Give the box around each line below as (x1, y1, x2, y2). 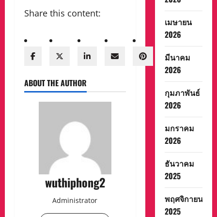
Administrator (52, 195, 98, 205)
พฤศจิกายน (164, 193, 203, 205)
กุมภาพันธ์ (164, 87, 200, 99)
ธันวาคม (164, 157, 194, 170)
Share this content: (24, 7, 101, 19)
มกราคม (164, 122, 194, 134)
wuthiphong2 (45, 173, 105, 191)
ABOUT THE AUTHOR (24, 77, 87, 89)
